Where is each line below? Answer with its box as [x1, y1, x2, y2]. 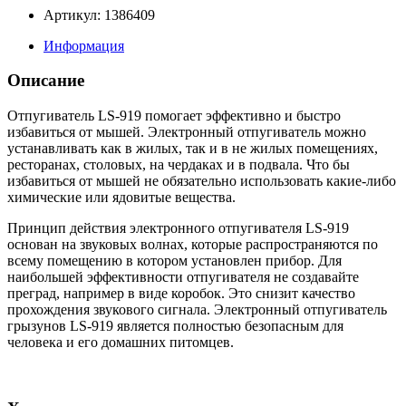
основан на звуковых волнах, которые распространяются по [7, 237, 378, 252]
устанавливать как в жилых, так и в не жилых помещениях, [7, 140, 378, 156]
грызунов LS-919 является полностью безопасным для [7, 318, 343, 333]
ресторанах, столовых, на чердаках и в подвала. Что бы [7, 157, 350, 172]
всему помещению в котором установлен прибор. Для [7, 253, 342, 268]
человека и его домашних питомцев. [7, 334, 234, 350]
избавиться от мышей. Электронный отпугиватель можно [7, 124, 366, 140]
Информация [43, 37, 124, 53]
